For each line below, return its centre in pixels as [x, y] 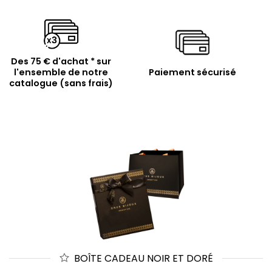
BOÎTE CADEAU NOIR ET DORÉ [143, 259]
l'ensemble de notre [61, 73]
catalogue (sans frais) [61, 83]
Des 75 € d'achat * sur [61, 62]
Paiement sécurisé [193, 73]
